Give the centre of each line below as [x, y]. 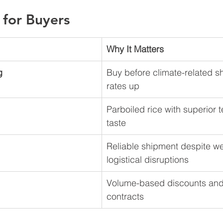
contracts [125, 196]
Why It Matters [135, 49]
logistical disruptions [148, 160]
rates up [123, 86]
